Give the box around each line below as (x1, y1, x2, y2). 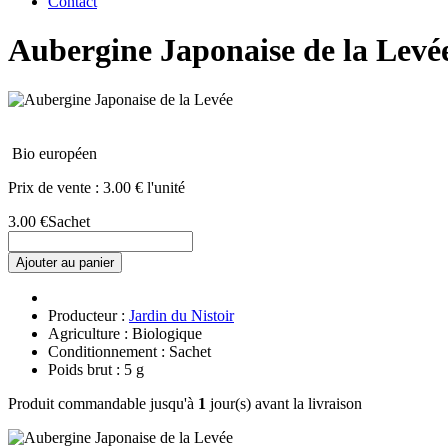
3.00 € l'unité (103, 178, 185, 196)
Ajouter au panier (16, 254, 114, 270)
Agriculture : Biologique (48, 324, 202, 342)
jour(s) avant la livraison (206, 394, 362, 412)
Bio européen (12, 144, 97, 162)
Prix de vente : (8, 178, 103, 196)
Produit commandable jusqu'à (8, 394, 198, 412)
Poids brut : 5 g (48, 360, 144, 378)
